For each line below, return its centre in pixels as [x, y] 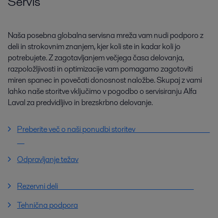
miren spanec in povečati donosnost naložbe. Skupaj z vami [105, 80]
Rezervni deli [106, 186]
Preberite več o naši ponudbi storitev [114, 129]
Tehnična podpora [48, 205]
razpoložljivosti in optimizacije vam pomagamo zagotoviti [100, 69]
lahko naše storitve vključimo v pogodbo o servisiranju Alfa [102, 91]
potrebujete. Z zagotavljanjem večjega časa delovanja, [96, 58]
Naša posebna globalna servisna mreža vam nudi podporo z [106, 36]
